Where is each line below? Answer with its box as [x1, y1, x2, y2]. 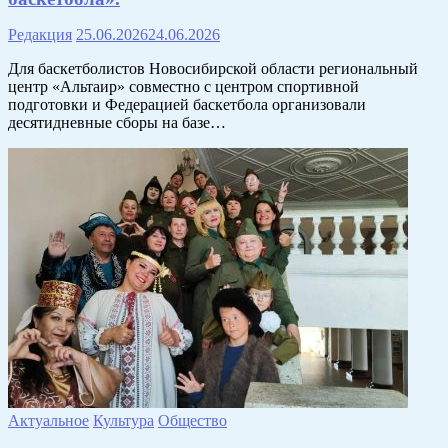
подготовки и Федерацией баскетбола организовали [8, 95, 366, 113]
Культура [93, 411, 154, 429]
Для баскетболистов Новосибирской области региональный [8, 59, 418, 77]
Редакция [8, 25, 72, 43]
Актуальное [8, 411, 89, 429]
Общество [158, 411, 227, 429]
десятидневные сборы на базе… [8, 113, 226, 131]
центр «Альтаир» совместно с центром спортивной [8, 77, 359, 95]
